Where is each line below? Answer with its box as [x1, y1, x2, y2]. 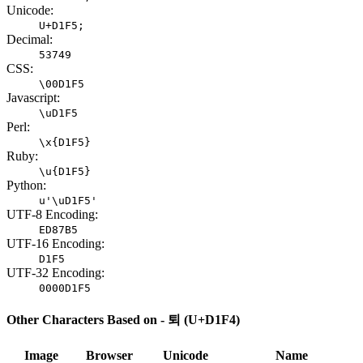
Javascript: [6, 90, 60, 105]
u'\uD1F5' [39, 194, 97, 207]
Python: [6, 177, 46, 192]
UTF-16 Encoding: [6, 236, 105, 250]
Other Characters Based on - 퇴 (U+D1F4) [6, 313, 240, 327]
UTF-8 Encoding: [6, 207, 98, 221]
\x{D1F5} [39, 135, 91, 148]
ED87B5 [39, 223, 78, 236]
